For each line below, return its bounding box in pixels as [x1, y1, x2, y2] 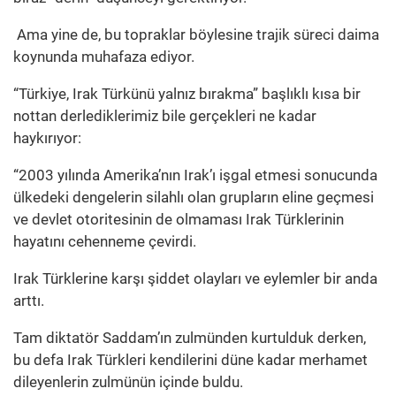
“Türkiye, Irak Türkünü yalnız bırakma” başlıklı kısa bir [13, 85, 361, 103]
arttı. [13, 292, 44, 310]
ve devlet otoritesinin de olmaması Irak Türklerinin [13, 210, 344, 229]
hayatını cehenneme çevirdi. [13, 232, 196, 251]
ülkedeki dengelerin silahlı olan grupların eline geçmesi [13, 188, 374, 207]
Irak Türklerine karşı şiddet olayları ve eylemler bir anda [13, 270, 377, 288]
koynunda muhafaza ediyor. [13, 48, 194, 66]
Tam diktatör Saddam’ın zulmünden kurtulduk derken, [13, 329, 366, 347]
